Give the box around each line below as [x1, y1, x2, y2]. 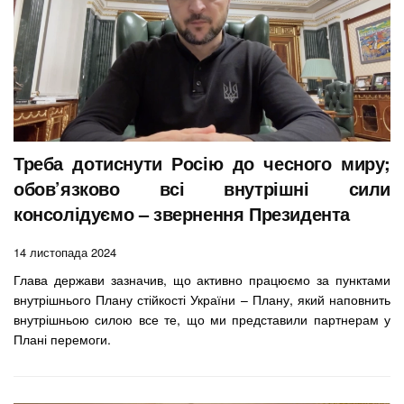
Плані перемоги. [14, 330, 111, 349]
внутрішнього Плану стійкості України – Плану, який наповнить [14, 290, 390, 309]
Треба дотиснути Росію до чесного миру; [14, 150, 390, 177]
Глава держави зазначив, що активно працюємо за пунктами [14, 271, 390, 289]
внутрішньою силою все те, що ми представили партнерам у [14, 310, 390, 329]
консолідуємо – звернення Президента [14, 200, 350, 227]
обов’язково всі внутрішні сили [14, 175, 390, 202]
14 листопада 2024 [14, 243, 116, 262]
